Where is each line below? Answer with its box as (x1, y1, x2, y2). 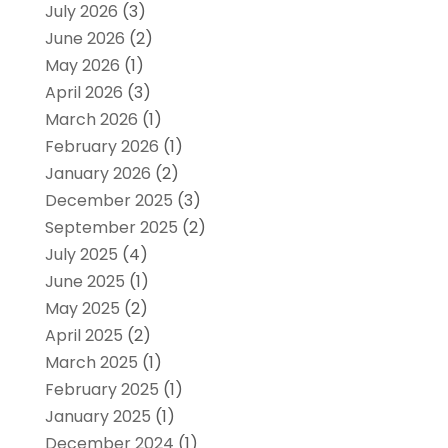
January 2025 (44, 404, 151, 428)
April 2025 (44, 323, 123, 347)
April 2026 (44, 80, 123, 104)
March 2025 (44, 350, 138, 374)
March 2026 (44, 107, 138, 131)
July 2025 (44, 242, 118, 266)
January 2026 (44, 161, 151, 185)
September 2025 (44, 215, 178, 239)
